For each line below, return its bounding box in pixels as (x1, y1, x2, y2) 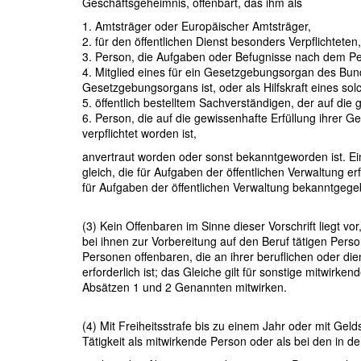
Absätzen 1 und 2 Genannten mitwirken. (82, 278, 287, 295)
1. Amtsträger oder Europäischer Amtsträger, (82, 17, 311, 34)
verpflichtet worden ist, (82, 124, 197, 141)
